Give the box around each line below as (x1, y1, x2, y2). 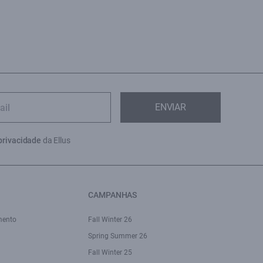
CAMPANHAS (88, 190, 137, 200)
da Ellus (41, 136, 70, 145)
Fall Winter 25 (88, 248, 133, 257)
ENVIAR (154, 102, 186, 113)
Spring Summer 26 (88, 232, 148, 240)
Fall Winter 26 (88, 215, 133, 224)
